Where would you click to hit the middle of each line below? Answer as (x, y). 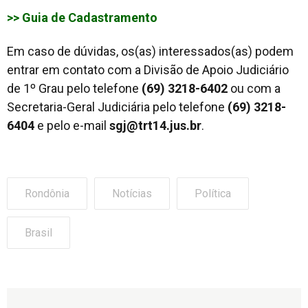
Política (213, 193)
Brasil (38, 232)
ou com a (254, 88)
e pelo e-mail (72, 125)
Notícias (132, 193)
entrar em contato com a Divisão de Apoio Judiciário (148, 69)
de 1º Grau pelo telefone (74, 88)
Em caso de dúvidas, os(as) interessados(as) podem (150, 51)
